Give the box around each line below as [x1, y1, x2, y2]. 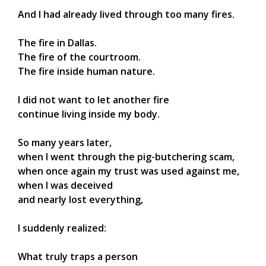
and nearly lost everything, [18, 193, 143, 207]
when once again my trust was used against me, [18, 164, 239, 178]
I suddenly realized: [18, 221, 106, 235]
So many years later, [18, 136, 112, 150]
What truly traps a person [18, 250, 138, 264]
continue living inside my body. [18, 107, 160, 121]
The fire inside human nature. [18, 65, 155, 78]
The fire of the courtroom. [18, 50, 141, 64]
